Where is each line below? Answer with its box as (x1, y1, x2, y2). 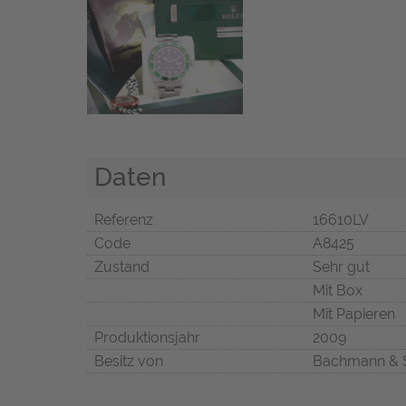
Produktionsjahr (94, 329, 200, 347)
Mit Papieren (313, 305, 395, 324)
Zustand (94, 258, 150, 276)
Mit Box (313, 282, 362, 300)
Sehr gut (313, 258, 370, 276)
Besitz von (94, 353, 163, 371)
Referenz (94, 211, 153, 229)
